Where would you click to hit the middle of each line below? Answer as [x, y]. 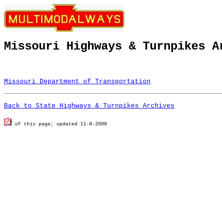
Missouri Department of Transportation [77, 82]
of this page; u [36, 124]
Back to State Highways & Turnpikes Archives [89, 106]
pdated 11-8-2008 [83, 124]
